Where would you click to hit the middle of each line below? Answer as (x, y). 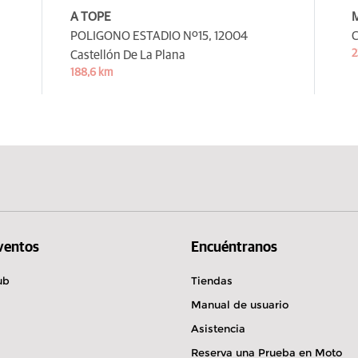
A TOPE (91, 16)
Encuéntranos (234, 247)
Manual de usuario (240, 304)
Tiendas (212, 280)
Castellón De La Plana (128, 55)
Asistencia (218, 328)
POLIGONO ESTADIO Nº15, (141, 36)
